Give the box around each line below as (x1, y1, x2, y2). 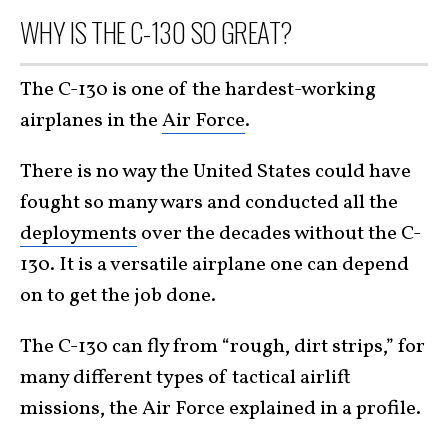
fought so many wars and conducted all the (20, 188, 398, 217)
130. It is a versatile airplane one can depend (20, 250, 409, 279)
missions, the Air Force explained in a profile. (20, 394, 421, 423)
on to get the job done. (20, 281, 216, 310)
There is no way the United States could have (20, 157, 411, 186)
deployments (20, 219, 137, 248)
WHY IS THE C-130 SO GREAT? (20, 11, 293, 52)
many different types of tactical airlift (20, 363, 351, 392)
